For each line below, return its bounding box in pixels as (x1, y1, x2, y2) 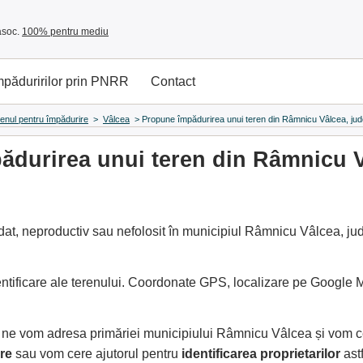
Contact (151, 75, 195, 88)
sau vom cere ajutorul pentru (12, 347, 181, 361)
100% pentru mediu (22, 26, 109, 37)
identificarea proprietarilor (181, 347, 340, 361)
